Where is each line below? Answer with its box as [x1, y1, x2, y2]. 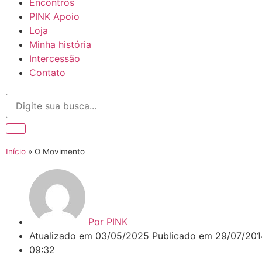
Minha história [29, 39, 91, 50]
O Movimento [35, 147, 85, 156]
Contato [29, 67, 65, 78]
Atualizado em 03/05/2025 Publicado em [29, 230, 215, 242]
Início [6, 147, 26, 156]
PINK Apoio [29, 11, 80, 22]
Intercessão [29, 53, 80, 64]
